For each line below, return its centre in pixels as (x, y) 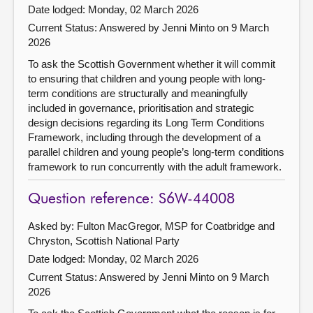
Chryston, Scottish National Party (104, 240)
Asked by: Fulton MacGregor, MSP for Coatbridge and (151, 226)
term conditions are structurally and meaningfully (138, 93)
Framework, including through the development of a (144, 137)
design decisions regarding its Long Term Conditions (146, 122)
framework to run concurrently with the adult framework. (155, 166)
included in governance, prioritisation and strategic (141, 108)
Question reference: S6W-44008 (131, 199)
